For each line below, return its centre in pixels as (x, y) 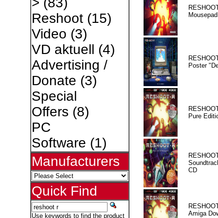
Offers (50, 112)
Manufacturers (75, 161)
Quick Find (64, 191)
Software (59, 143)
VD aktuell (63, 49)
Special (54, 96)
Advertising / (69, 65)
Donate (54, 81)
